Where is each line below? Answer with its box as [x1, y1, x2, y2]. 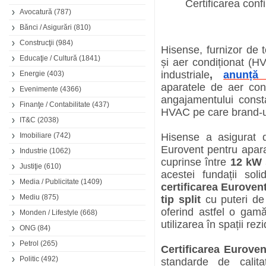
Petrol [20, 239, 39, 248]
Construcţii [20, 39, 54, 47]
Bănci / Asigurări [20, 23, 72, 31]
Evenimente [20, 85, 58, 93]
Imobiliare [20, 131, 52, 140]
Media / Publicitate [20, 178, 79, 186]
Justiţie [20, 162, 42, 170]
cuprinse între [161, 156, 230, 168]
